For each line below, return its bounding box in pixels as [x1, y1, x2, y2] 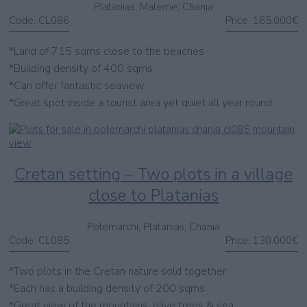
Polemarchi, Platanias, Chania [87, 219, 220, 234]
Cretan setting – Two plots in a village [14, 163, 293, 186]
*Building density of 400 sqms [9, 61, 153, 77]
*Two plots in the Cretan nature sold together [9, 263, 226, 279]
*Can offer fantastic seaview [9, 78, 144, 94]
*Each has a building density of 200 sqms [9, 280, 205, 296]
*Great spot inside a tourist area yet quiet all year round [9, 95, 272, 111]
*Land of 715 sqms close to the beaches [9, 44, 204, 60]
